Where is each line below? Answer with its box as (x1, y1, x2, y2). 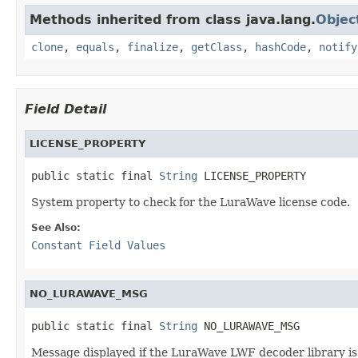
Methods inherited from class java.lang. (30, 11, 316, 27)
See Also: (31, 221, 81, 233)
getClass (191, 40, 242, 54)
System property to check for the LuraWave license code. (31, 195, 350, 209)
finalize (127, 40, 178, 54)
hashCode (255, 40, 306, 54)
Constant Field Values (31, 238, 165, 252)
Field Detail (25, 101, 106, 117)
